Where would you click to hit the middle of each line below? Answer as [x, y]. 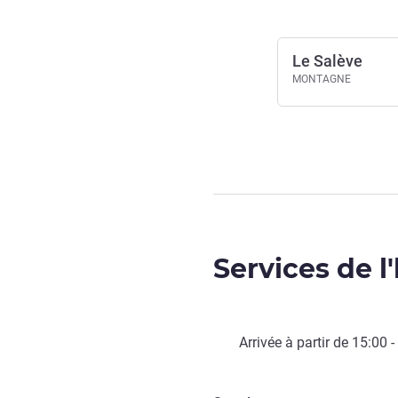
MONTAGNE [322, 79]
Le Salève [327, 61]
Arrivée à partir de [295, 342]
